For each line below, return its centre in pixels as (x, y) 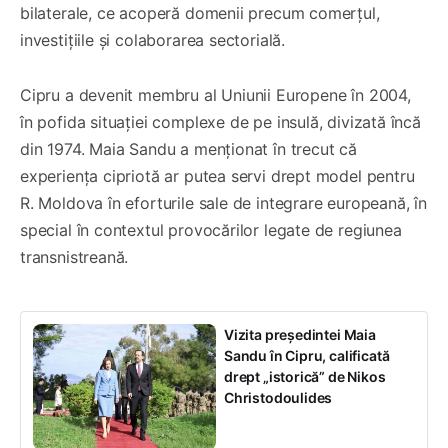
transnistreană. (74, 256)
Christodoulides (278, 397)
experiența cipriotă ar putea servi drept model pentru (217, 175)
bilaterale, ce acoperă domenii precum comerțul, (200, 12)
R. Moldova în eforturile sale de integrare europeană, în (223, 202)
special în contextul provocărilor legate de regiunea (211, 229)
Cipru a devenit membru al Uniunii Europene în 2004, (215, 94)
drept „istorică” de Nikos (305, 376)
